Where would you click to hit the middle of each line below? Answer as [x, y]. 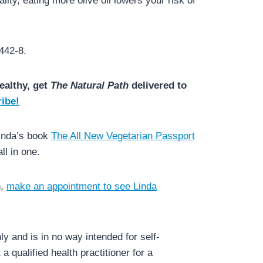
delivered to [158, 85]
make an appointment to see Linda [82, 186]
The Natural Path [90, 85]
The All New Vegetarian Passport [123, 136]
